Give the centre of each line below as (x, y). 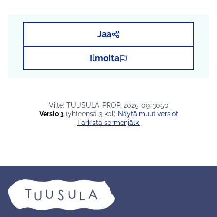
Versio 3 (51, 114)
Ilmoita (104, 58)
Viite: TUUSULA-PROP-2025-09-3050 (108, 105)
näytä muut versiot (150, 114)
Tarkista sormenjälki (111, 123)
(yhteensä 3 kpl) (91, 114)
